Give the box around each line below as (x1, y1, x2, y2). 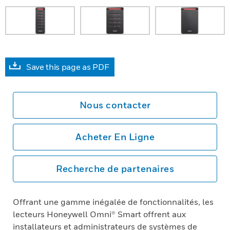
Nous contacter (79, 100, 151, 110)
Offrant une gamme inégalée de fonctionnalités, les (13, 197, 214, 207)
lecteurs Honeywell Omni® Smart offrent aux (13, 209, 186, 219)
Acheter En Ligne (75, 131, 155, 142)
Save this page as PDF (26, 62, 109, 72)
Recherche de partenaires (56, 163, 174, 174)
